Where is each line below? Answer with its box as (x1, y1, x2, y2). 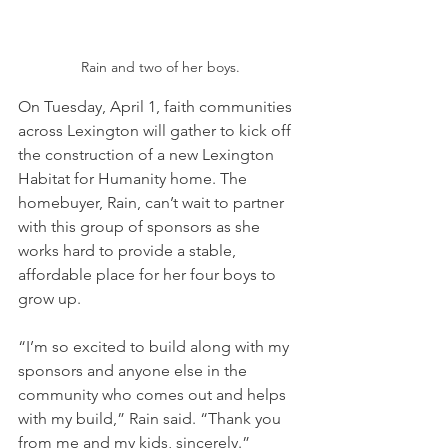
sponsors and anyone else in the (18, 361, 251, 381)
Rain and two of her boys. (80, 58, 240, 77)
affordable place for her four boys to (18, 265, 280, 285)
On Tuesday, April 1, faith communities (18, 97, 296, 117)
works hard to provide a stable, (18, 241, 240, 261)
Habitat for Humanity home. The (18, 169, 251, 189)
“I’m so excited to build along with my (18, 337, 293, 357)
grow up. (18, 289, 81, 309)
